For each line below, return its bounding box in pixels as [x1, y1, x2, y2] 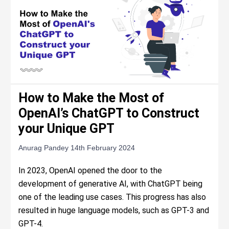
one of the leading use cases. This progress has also [18, 192, 207, 202]
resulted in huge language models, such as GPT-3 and [18, 205, 210, 216]
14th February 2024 [71, 144, 135, 152]
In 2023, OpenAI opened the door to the [18, 166, 163, 176]
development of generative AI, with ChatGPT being [18, 179, 203, 189]
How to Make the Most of [18, 90, 165, 106]
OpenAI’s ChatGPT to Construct [18, 106, 200, 121]
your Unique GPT [18, 121, 115, 136]
